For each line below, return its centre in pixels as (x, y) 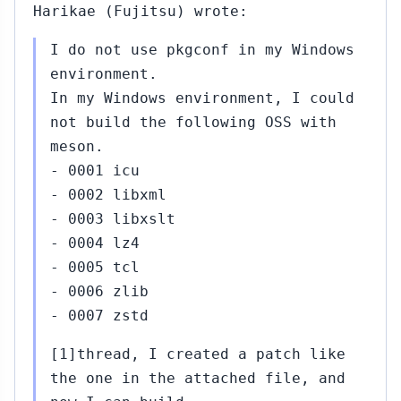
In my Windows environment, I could (202, 98)
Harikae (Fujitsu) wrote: (141, 11)
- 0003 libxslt (113, 219)
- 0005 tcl (95, 267)
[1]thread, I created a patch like (198, 354)
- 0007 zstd (99, 316)
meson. (77, 146)
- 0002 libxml (108, 195)
